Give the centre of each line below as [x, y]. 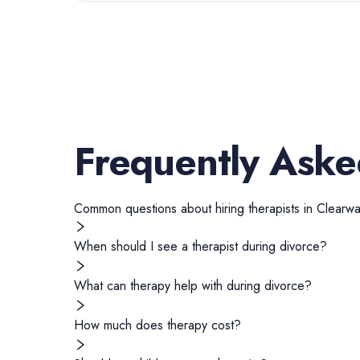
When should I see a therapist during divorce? [200, 246]
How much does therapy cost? [157, 325]
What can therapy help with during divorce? [193, 286]
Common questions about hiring [161, 209]
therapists [274, 209]
